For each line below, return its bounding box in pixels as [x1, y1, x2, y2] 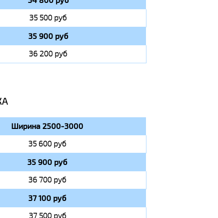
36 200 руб [29, 49, 67, 59]
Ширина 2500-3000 [11, 121, 83, 131]
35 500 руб [29, 13, 67, 23]
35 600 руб [28, 139, 66, 149]
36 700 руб [28, 175, 66, 185]
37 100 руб [28, 193, 66, 203]
